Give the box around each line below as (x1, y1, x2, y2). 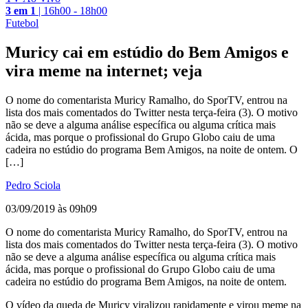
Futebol (5, 16, 38, 29)
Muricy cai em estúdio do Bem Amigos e (5, 43, 289, 61)
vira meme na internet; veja (5, 61, 202, 80)
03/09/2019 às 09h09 (5, 202, 97, 214)
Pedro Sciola (5, 179, 60, 191)
